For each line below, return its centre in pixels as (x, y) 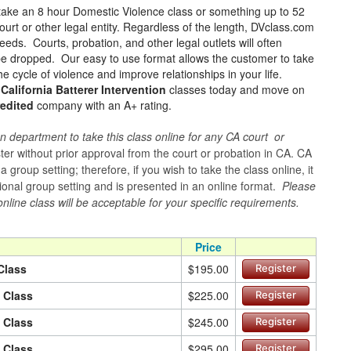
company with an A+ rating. (103, 105)
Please (299, 186)
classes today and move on (235, 89)
